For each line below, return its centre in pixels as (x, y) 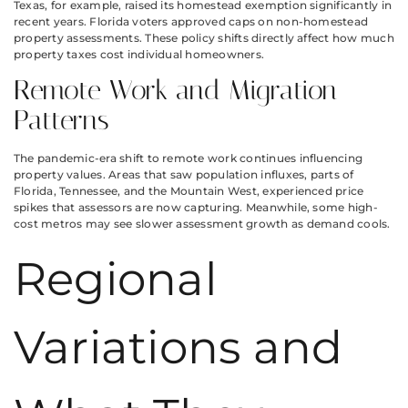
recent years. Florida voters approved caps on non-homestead (191, 21)
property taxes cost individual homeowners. (139, 54)
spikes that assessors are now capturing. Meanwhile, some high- (196, 207)
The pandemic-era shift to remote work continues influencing (189, 158)
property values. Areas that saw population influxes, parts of (184, 174)
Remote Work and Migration (175, 90)
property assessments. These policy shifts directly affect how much (204, 37)
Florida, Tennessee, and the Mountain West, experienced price (189, 190)
